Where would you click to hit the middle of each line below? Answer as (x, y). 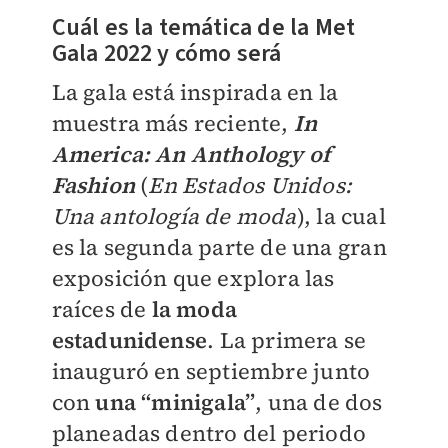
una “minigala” (175, 402)
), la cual (341, 216)
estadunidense (129, 340)
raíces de (101, 309)
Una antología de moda (174, 216)
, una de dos (319, 402)
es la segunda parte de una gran (219, 247)
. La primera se (287, 340)
